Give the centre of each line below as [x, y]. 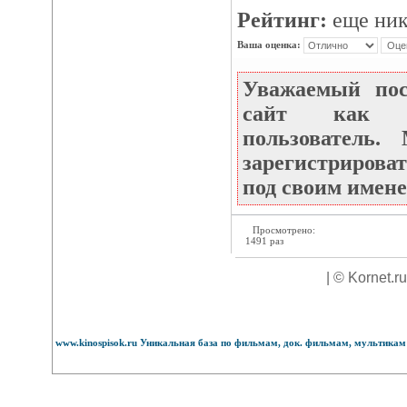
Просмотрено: [282, 230]
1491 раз [264, 241]
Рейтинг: [282, 20]
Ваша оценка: [270, 44]
